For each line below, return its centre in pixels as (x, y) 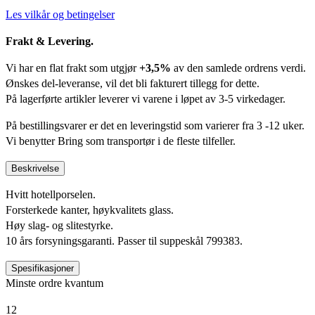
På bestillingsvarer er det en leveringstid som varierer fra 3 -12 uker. (155, 126)
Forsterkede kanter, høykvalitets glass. (90, 210)
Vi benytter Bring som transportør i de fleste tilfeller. (121, 141)
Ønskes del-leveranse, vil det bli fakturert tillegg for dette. (133, 84)
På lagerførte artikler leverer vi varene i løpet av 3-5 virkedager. (146, 99)
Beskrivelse (35, 169)
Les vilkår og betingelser (60, 15)
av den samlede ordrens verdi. (238, 68)
